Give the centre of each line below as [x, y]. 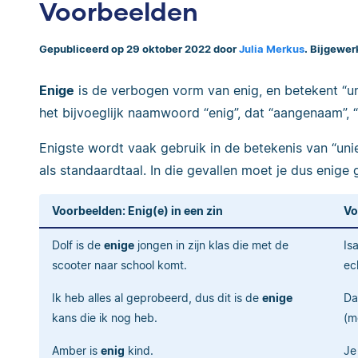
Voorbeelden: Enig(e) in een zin [137, 210]
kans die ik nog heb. [105, 317]
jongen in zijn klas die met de [211, 245]
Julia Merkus [272, 49]
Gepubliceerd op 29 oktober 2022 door [139, 49]
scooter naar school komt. [119, 265]
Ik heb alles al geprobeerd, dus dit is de [157, 297]
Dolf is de [78, 245]
